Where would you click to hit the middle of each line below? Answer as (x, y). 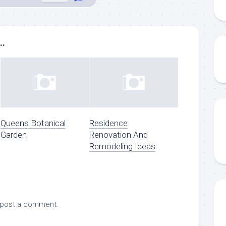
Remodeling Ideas (123, 146)
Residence (109, 123)
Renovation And (119, 134)
